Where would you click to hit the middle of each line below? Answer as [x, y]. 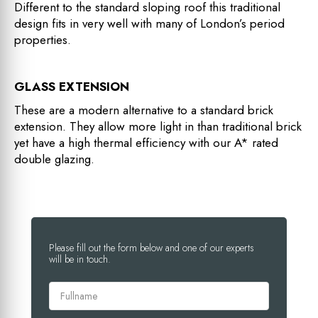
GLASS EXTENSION [72, 86]
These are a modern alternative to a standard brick [144, 110]
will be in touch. [80, 259]
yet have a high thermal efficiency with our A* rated [146, 142]
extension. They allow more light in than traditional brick [158, 126]
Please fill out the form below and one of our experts [152, 247]
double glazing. [54, 159]
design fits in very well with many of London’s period [149, 23]
